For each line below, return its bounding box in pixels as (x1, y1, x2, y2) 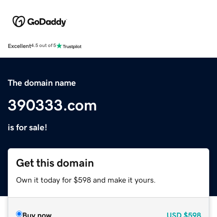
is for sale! (8, 123, 47, 132)
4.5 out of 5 (31, 43, 56, 48)
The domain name (8, 78, 76, 87)
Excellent (8, 43, 31, 49)
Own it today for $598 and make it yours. (16, 175, 156, 184)
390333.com (8, 97, 97, 113)
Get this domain (16, 157, 94, 169)
